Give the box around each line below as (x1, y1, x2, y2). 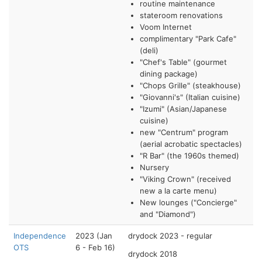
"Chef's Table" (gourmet (140, 57, 227, 67)
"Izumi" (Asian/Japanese (140, 104, 227, 113)
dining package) (140, 68, 198, 78)
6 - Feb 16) (75, 242, 115, 252)
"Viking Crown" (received (140, 174, 231, 184)
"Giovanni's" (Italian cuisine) (140, 92, 240, 102)
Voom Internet (140, 22, 192, 32)
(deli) (140, 45, 158, 55)
